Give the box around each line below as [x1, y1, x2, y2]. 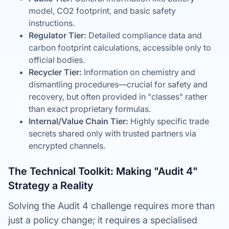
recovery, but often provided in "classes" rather [29, 91, 208, 102]
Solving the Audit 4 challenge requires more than [8, 200, 215, 211]
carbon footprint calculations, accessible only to [29, 42, 211, 53]
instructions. [29, 18, 75, 28]
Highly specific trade [128, 116, 209, 126]
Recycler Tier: [29, 67, 82, 77]
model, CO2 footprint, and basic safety [29, 6, 176, 16]
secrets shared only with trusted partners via [29, 128, 196, 139]
